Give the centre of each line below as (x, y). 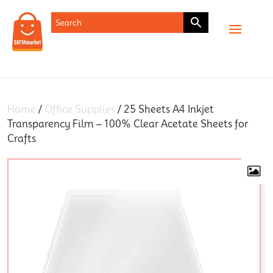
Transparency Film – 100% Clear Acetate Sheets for (128, 124)
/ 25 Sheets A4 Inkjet (165, 110)
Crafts (22, 139)
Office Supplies (80, 110)
